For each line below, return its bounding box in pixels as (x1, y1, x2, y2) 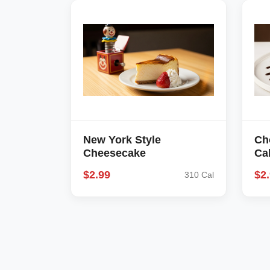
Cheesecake (83, 147, 146, 159)
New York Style (83, 134, 161, 146)
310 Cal (184, 170, 214, 180)
